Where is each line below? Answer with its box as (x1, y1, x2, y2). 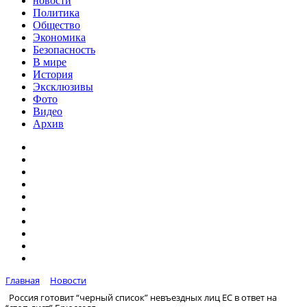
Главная (5, 274, 40, 286)
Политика (33, 7, 79, 19)
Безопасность (33, 44, 95, 56)
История (33, 69, 73, 80)
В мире (33, 56, 66, 68)
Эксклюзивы (33, 81, 93, 93)
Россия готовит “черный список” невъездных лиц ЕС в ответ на (9, 291, 277, 304)
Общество (33, 19, 80, 31)
